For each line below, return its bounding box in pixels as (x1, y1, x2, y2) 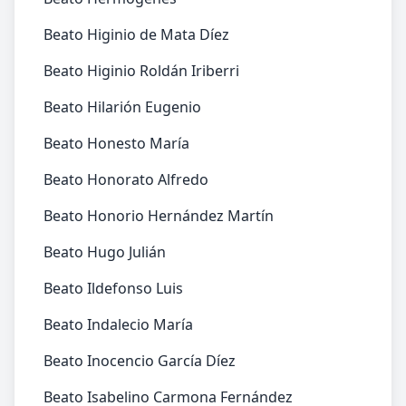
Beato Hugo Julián (43, 242, 166, 262)
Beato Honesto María (43, 133, 189, 153)
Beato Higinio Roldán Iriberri (43, 61, 239, 81)
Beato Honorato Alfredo (43, 169, 208, 189)
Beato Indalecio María (43, 314, 193, 334)
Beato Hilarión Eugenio (43, 97, 201, 117)
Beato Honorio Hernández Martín (43, 206, 274, 226)
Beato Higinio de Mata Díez (43, 24, 229, 44)
